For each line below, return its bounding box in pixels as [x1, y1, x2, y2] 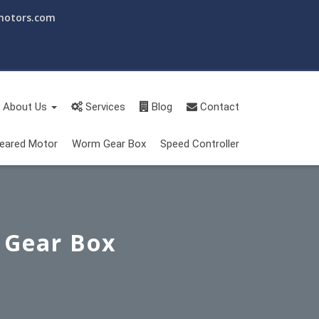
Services [83, 100, 125, 113]
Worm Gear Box [72, 137, 146, 150]
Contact [197, 100, 239, 113]
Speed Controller [160, 137, 239, 150]
